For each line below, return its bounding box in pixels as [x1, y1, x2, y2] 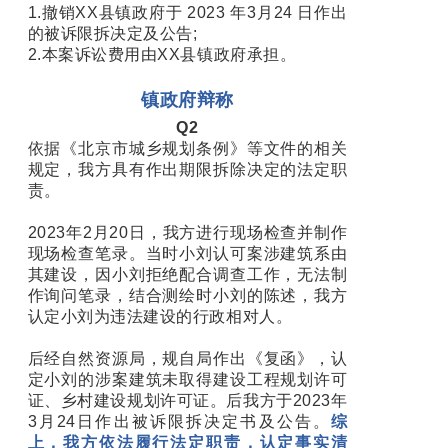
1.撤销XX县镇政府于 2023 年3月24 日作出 [27, 3, 348, 21]
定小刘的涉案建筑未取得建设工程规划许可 [27, 370, 348, 388]
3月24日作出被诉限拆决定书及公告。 [27, 412, 331, 430]
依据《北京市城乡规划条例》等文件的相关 [27, 139, 348, 157]
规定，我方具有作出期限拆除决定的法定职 [27, 160, 348, 178]
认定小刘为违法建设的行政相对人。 [27, 307, 293, 325]
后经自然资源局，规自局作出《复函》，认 [27, 349, 348, 367]
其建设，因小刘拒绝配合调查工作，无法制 [27, 265, 348, 283]
